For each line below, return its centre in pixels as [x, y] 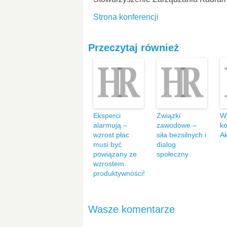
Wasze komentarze [131, 209]
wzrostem [109, 164]
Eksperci [107, 116]
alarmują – [110, 125]
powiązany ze [115, 154]
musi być [107, 144]
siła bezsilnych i [181, 135]
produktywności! [119, 173]
